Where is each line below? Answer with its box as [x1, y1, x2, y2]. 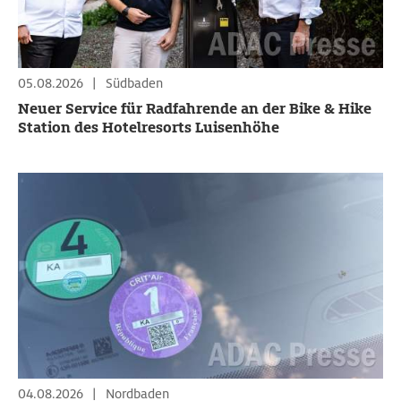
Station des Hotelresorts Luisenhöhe [18, 118, 279, 137]
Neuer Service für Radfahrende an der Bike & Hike [18, 99, 371, 118]
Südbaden [106, 75, 163, 91]
